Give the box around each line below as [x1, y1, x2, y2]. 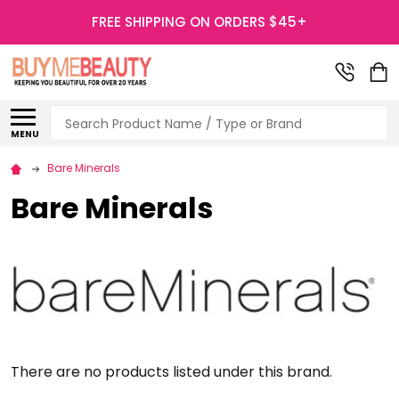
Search [50, 105, 100, 126]
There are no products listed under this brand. [11, 361, 332, 382]
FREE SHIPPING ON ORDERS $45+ [92, 12, 307, 31]
